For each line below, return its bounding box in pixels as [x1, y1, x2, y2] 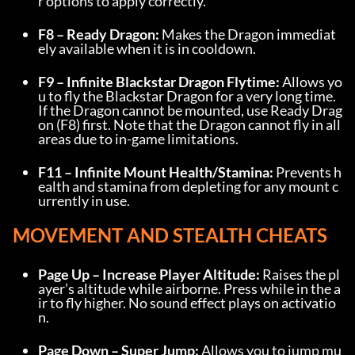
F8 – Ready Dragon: [38, 25, 159, 43]
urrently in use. [38, 192, 130, 209]
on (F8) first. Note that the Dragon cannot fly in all [38, 116, 341, 133]
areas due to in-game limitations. [38, 130, 239, 147]
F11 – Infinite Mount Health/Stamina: [38, 163, 273, 181]
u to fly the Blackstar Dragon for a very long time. [38, 87, 336, 105]
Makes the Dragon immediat [159, 25, 336, 43]
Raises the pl [260, 265, 340, 283]
